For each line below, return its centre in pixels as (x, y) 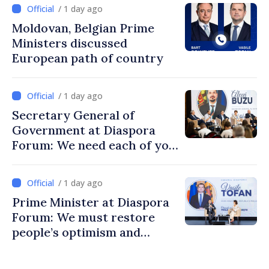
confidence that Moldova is (90, 247)
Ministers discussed (70, 43)
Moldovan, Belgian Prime (83, 28)
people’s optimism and (76, 232)
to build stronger (62, 160)
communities (50, 175)
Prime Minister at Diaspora (91, 202)
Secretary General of (73, 115)
